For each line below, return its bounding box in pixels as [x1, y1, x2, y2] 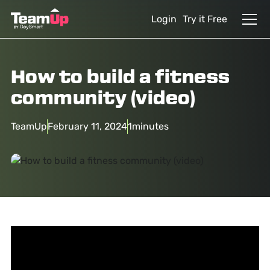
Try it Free [183, 13, 228, 25]
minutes [131, 121, 169, 132]
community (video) [10, 89, 196, 109]
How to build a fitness [10, 68, 230, 88]
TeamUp [10, 121, 47, 132]
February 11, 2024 [47, 121, 127, 132]
